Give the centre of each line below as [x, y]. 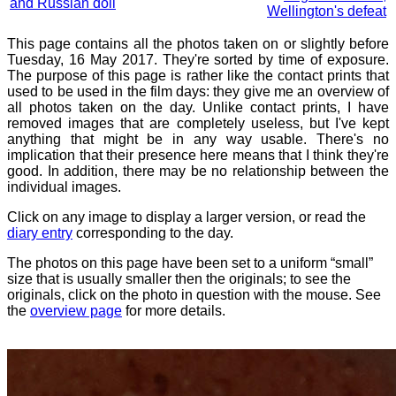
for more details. [174, 311]
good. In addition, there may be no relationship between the [198, 171]
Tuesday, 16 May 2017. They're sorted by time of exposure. [198, 60]
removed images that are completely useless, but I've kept [198, 123]
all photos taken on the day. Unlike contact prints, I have [198, 107]
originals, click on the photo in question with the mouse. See [194, 295]
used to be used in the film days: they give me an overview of [198, 91]
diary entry [40, 233]
